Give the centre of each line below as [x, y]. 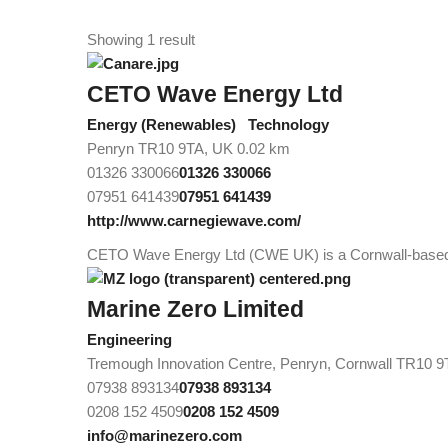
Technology [286, 124]
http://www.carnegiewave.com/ [194, 220]
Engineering [129, 339]
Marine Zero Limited [195, 309]
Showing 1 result [141, 39]
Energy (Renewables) [161, 124]
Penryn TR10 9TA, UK [160, 148]
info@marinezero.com [164, 435]
